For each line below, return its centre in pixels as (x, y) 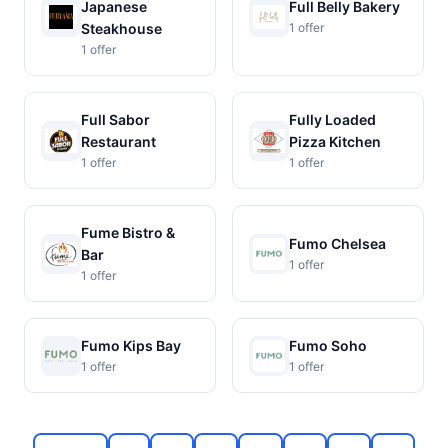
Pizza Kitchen (335, 141)
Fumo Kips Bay (131, 345)
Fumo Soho (328, 345)
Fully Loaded (332, 119)
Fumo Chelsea (337, 243)
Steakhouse (121, 28)
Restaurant (118, 141)
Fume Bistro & (128, 232)
